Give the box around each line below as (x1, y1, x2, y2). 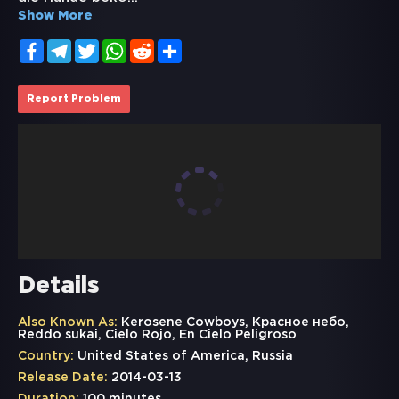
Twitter (99, 41, 143, 52)
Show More (18, 11, 93, 22)
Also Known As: (18, 317, 118, 329)
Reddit (154, 41, 195, 52)
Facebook (44, 41, 104, 52)
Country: (18, 351, 74, 362)
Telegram (71, 41, 129, 52)
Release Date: (18, 372, 108, 384)
